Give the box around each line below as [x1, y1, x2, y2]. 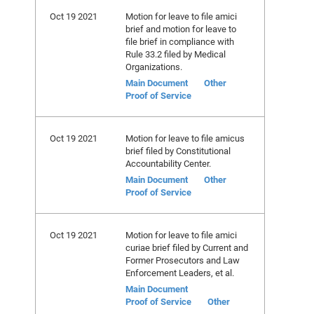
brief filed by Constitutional [125, 144, 231, 157]
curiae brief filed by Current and [125, 241, 248, 254]
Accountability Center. [125, 157, 211, 170]
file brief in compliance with [125, 35, 234, 48]
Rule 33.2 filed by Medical [125, 48, 226, 60]
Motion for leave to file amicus [125, 132, 245, 144]
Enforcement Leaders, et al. [125, 266, 234, 279]
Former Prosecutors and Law [125, 254, 240, 266]
